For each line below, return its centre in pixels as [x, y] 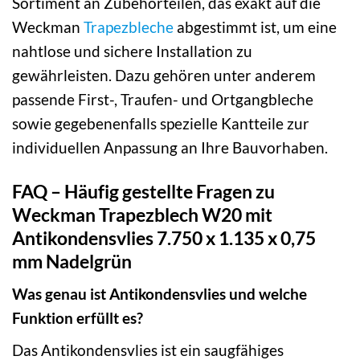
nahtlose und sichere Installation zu [132, 51]
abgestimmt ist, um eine [255, 27]
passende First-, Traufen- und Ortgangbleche [163, 99]
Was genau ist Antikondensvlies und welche [160, 294]
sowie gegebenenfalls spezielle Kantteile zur [161, 123]
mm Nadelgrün [72, 261]
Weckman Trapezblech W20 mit [142, 214]
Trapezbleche [129, 27]
